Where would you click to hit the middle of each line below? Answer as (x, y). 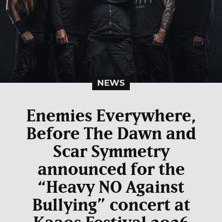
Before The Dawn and (111, 134)
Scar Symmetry (111, 152)
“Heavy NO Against (111, 188)
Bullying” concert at (111, 205)
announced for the (111, 170)
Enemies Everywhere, (111, 116)
